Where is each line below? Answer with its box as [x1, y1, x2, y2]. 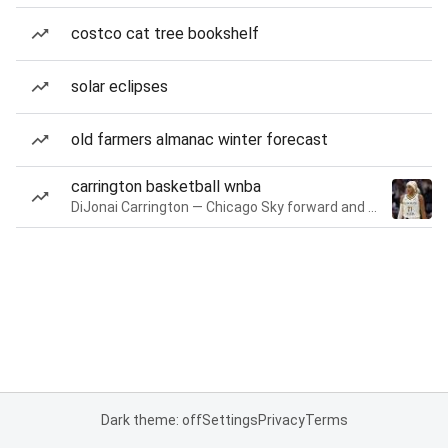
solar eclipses [71, 77, 168, 96]
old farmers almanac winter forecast [71, 130, 328, 149]
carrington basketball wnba [71, 177, 261, 196]
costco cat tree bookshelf [71, 24, 259, 43]
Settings [201, 412, 258, 428]
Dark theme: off [100, 412, 202, 428]
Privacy [257, 412, 305, 428]
